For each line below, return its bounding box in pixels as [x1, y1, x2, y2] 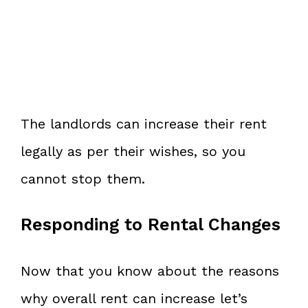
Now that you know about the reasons [21, 262, 279, 279]
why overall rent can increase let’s [21, 289, 247, 307]
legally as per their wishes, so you [21, 142, 245, 159]
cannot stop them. [21, 170, 145, 187]
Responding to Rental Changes [21, 214, 280, 234]
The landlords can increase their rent [21, 115, 267, 132]
